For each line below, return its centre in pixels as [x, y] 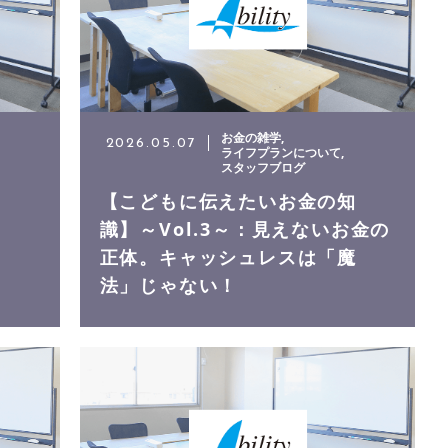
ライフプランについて [281, 153]
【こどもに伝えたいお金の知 [228, 201]
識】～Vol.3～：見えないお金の [245, 229]
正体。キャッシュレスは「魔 [228, 257]
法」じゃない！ [169, 285]
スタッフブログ [263, 168]
